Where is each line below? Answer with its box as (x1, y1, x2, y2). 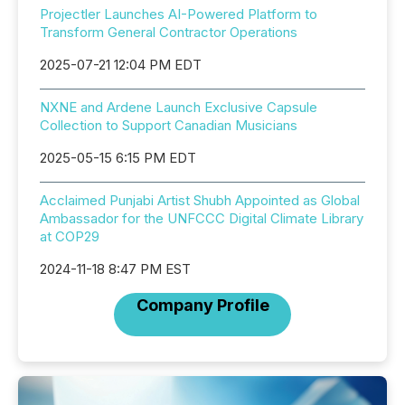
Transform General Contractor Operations (40, 24, 297, 42)
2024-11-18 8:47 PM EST (40, 260, 191, 278)
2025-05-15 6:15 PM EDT (40, 149, 196, 167)
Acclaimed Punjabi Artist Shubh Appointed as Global (40, 192, 360, 210)
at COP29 (40, 228, 99, 246)
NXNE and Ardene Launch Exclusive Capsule (40, 99, 317, 117)
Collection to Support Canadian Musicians (40, 117, 297, 135)
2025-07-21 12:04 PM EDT (40, 56, 202, 74)
